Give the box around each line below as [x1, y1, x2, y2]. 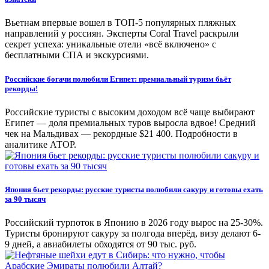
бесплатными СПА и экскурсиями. [5, 50, 149, 61]
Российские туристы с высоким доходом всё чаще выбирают [5, 106, 255, 117]
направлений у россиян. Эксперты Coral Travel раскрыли [5, 28, 239, 39]
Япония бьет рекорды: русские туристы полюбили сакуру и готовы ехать [5, 184, 263, 194]
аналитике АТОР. [5, 139, 76, 150]
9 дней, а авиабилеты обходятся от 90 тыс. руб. [5, 239, 196, 250]
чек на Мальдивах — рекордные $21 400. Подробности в [5, 128, 238, 139]
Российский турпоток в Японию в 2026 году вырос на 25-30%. [5, 217, 263, 228]
